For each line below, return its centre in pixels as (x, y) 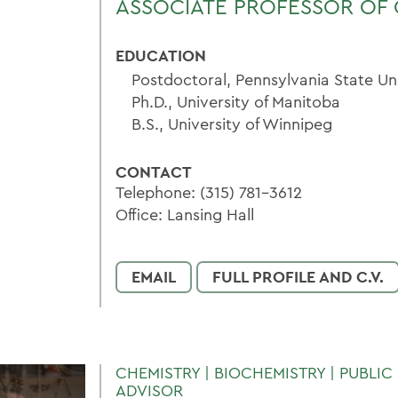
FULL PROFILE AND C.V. (298, 277)
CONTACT (154, 172)
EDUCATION (161, 56)
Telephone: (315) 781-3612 (209, 192)
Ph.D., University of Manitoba (236, 102)
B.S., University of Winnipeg (232, 124)
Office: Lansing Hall (185, 215)
